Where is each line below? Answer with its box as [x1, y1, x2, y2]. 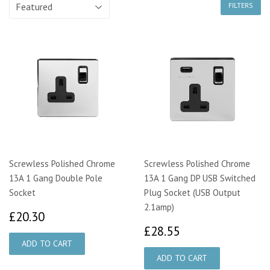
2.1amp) [144, 201, 174, 213]
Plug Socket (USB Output [144, 187, 240, 199]
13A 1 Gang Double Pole [9, 172, 102, 184]
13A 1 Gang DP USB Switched [144, 172, 256, 184]
